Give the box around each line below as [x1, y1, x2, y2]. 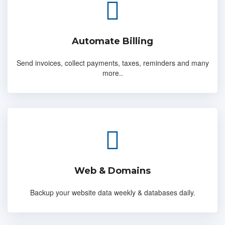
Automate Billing [72, 35, 153, 47]
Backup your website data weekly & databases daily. [30, 187, 195, 197]
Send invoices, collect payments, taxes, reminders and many [16, 57, 209, 68]
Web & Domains [74, 165, 151, 176]
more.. [102, 67, 123, 78]
